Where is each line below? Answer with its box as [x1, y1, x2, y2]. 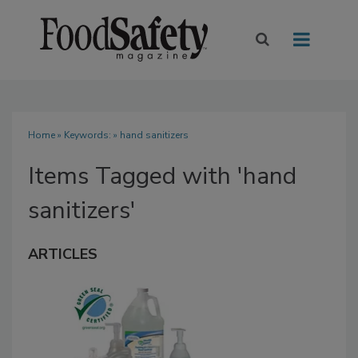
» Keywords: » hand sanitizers [55, 129, 189, 142]
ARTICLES [28, 245, 97, 265]
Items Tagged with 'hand [28, 160, 296, 193]
